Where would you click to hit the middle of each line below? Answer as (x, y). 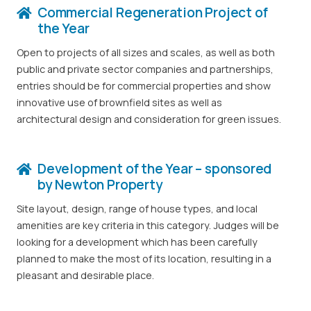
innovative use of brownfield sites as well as (119, 102)
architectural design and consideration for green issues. (149, 119)
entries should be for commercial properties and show (144, 85)
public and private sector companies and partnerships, (145, 69)
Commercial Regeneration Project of (153, 12)
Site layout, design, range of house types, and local (137, 209)
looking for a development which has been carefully (137, 242)
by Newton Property (100, 184)
